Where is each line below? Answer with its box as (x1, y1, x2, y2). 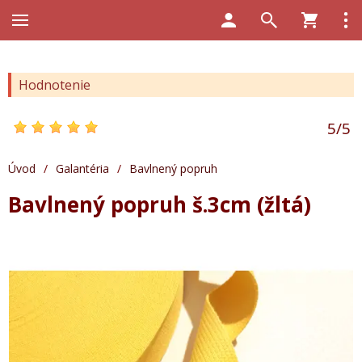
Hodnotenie (19, 76, 90, 94)
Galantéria (56, 161, 109, 176)
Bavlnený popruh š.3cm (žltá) (8, 190, 311, 219)
